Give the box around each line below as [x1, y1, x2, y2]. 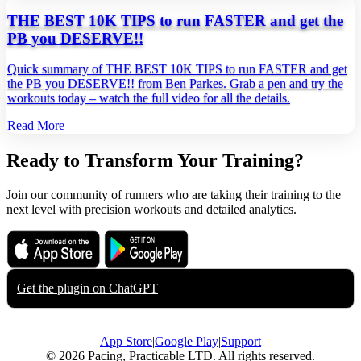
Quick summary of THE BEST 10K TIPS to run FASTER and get [7, 62, 347, 77]
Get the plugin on [17, 281, 106, 296]
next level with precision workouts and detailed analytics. [6, 202, 297, 217]
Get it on [114, 235, 151, 248]
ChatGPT [109, 281, 158, 296]
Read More [7, 118, 64, 133]
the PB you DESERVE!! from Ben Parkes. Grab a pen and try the [7, 77, 343, 91]
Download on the [16, 235, 91, 248]
